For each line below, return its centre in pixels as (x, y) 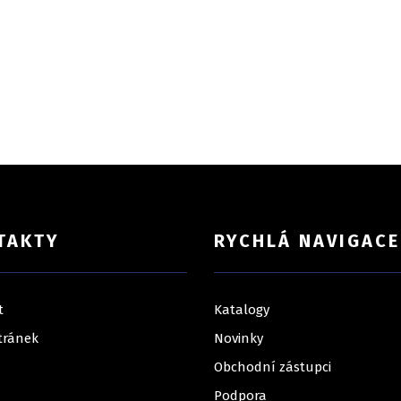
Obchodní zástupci (273, 367)
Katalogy (242, 310)
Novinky (239, 339)
